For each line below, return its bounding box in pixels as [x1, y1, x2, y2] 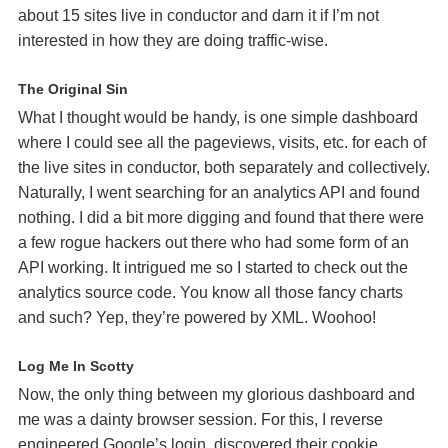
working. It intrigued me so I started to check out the [44, 259, 408, 276]
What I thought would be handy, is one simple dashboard [18, 109, 418, 126]
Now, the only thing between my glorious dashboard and [18, 386, 415, 403]
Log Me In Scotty [18, 358, 134, 374]
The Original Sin [18, 81, 128, 97]
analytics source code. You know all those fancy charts [18, 284, 403, 301]
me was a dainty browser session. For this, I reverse [18, 411, 383, 428]
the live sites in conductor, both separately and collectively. [18, 159, 430, 176]
